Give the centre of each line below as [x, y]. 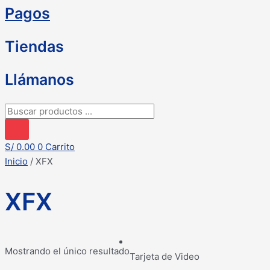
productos [26, 139]
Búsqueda [26, 110]
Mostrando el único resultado [67, 251]
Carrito [60, 147]
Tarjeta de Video [165, 256]
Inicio [16, 161]
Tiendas [34, 46]
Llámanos [39, 80]
